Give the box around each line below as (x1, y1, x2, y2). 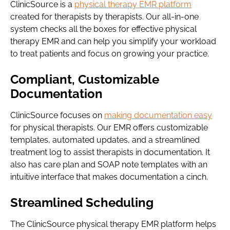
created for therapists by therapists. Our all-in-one (10, 12, 199, 22)
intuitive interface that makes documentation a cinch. (10, 172, 208, 182)
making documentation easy (104, 110, 212, 120)
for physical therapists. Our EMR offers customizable (10, 123, 208, 132)
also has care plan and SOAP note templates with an (10, 160, 207, 169)
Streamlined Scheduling (10, 195, 154, 210)
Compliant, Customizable (10, 72, 159, 87)
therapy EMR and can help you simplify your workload (10, 36, 216, 46)
